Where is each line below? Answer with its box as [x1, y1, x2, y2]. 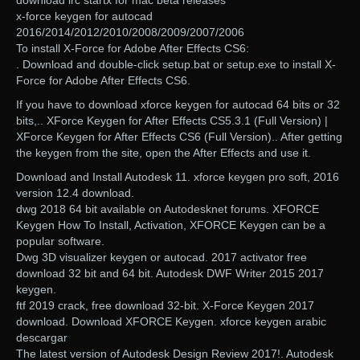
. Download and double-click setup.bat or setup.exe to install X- [16, 58, 336, 72]
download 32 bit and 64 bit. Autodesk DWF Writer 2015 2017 [16, 267, 324, 280]
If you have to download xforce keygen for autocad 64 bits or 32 [16, 98, 340, 112]
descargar [16, 331, 67, 345]
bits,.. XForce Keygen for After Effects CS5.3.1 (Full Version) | [16, 114, 328, 128]
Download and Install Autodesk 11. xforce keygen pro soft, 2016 [16, 170, 339, 184]
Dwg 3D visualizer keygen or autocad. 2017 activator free [16, 251, 307, 264]
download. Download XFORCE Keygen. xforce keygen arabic [16, 315, 326, 329]
